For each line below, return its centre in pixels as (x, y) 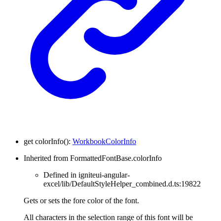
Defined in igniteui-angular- (87, 175)
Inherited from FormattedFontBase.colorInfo (93, 158)
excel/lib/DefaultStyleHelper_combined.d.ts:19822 (122, 184)
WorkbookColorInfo (104, 141)
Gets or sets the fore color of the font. (81, 200)
